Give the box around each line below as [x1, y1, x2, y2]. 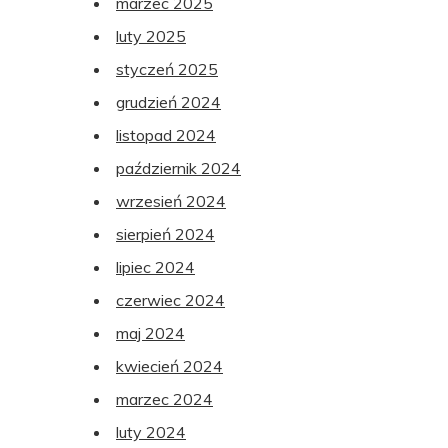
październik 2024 [116, 158, 241, 179]
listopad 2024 [116, 125, 216, 146]
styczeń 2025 [116, 59, 218, 80]
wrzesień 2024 [116, 191, 226, 212]
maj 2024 [116, 323, 185, 344]
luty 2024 [116, 422, 186, 443]
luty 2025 [116, 26, 186, 47]
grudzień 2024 [116, 92, 221, 113]
